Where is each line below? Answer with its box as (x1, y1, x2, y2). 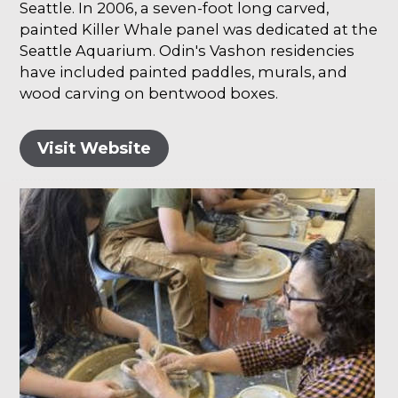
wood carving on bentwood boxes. (20, 84, 279, 103)
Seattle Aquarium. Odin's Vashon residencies (20, 42, 355, 60)
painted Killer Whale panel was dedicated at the (20, 20, 378, 39)
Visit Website (37, 138, 152, 159)
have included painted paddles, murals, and (20, 63, 348, 82)
